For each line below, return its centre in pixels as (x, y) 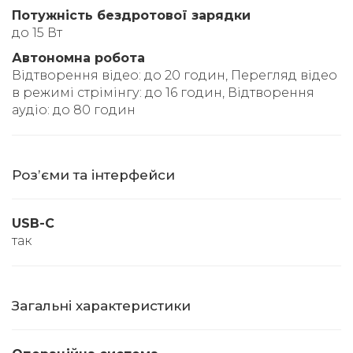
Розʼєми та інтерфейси (93, 175)
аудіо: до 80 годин (74, 110)
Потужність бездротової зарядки (131, 16)
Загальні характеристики (101, 306)
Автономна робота (78, 58)
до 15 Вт (37, 33)
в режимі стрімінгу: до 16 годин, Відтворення (163, 93)
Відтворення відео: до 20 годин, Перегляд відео (175, 76)
